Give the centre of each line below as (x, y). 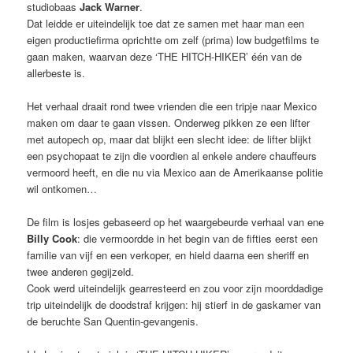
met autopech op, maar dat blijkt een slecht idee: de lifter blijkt (169, 139)
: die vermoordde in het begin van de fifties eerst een (198, 239)
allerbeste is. (56, 72)
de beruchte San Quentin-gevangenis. (113, 321)
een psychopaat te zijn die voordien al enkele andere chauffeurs (172, 156)
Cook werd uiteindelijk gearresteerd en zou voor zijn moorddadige (175, 288)
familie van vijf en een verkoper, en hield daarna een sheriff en (168, 255)
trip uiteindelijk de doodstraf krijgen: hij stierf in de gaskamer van (174, 305)
